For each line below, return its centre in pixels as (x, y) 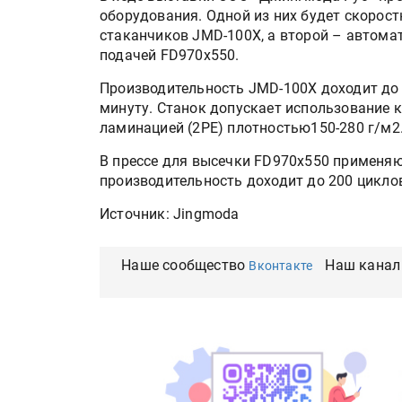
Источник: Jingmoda (170, 214)
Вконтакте (281, 266)
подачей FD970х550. (170, 55)
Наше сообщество (185, 265)
